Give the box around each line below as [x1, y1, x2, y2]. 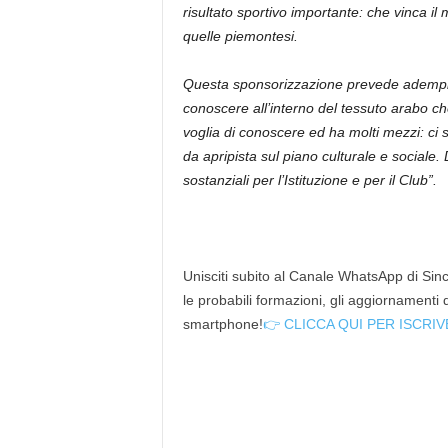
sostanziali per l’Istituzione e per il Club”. [182, 171, 441, 188]
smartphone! [182, 315, 263, 332]
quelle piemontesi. [182, 27, 302, 44]
